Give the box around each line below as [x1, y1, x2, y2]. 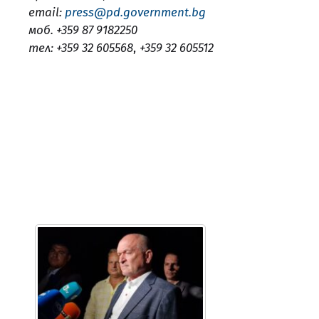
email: [28, 4, 65, 20]
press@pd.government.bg [65, 4, 206, 20]
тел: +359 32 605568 [28, 40, 133, 56]
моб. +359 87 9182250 [28, 22, 137, 38]
